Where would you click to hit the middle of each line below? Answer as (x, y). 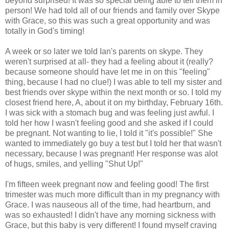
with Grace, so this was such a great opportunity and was (108, 20)
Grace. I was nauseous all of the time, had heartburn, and (108, 204)
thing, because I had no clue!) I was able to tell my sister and (113, 82)
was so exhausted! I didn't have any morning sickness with (110, 215)
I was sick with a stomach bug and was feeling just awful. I (110, 112)
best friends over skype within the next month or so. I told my (113, 92)
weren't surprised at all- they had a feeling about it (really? (109, 61)
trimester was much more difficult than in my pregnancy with (112, 194)
